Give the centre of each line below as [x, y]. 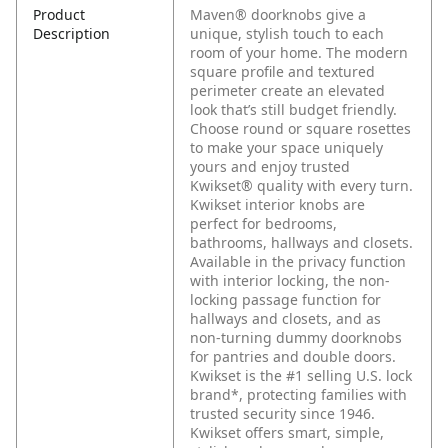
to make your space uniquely [286, 148]
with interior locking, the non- [290, 281]
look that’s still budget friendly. [293, 110]
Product [59, 15]
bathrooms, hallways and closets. [301, 243]
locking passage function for [285, 300]
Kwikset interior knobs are [277, 205]
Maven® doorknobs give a [278, 15]
